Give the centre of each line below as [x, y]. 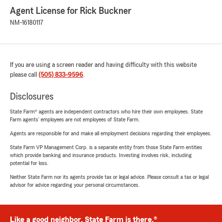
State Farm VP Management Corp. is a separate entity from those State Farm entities [106, 147]
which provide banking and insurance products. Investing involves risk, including [101, 155]
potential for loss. [29, 163]
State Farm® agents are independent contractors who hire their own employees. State [106, 111]
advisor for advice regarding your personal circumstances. [75, 185]
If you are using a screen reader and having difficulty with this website [103, 65]
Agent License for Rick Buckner [71, 11]
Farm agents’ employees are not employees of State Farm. [75, 119]
